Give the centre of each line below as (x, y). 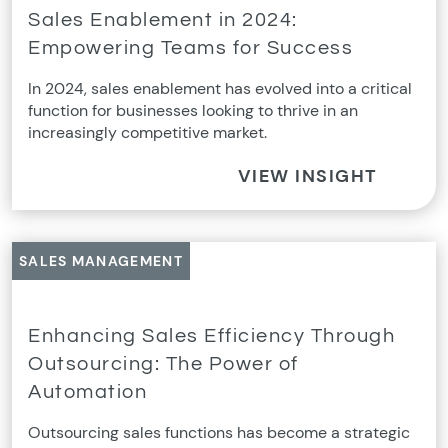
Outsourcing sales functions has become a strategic (219, 432)
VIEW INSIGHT (307, 176)
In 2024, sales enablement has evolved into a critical (220, 88)
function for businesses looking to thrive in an (193, 110)
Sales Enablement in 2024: (163, 19)
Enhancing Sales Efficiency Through (211, 335)
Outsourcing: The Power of (163, 363)
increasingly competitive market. (147, 132)
